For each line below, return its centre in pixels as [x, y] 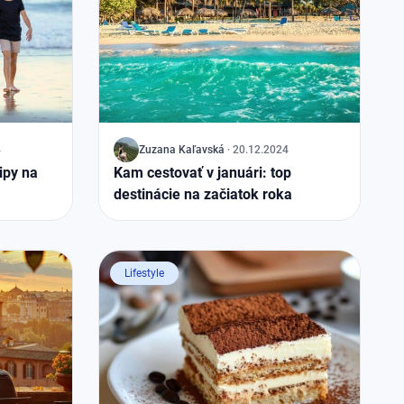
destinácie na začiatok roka [203, 194]
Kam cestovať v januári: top [202, 173]
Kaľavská [202, 150]
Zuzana [157, 150]
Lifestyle [144, 273]
